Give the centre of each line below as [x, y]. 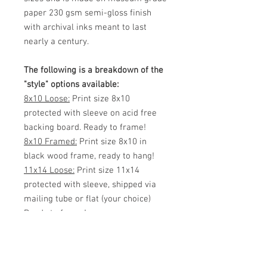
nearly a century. [56, 42]
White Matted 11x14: [63, 256]
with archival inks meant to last [85, 27]
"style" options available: [71, 85]
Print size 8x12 [133, 256]
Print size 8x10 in [112, 142]
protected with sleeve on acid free [90, 113]
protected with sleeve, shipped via [90, 185]
